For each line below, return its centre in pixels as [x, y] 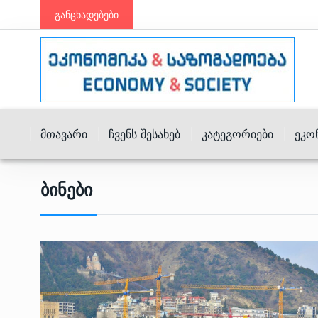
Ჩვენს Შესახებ [144, 134]
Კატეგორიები [237, 134]
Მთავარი [64, 134]
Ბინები [66, 190]
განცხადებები [87, 15]
